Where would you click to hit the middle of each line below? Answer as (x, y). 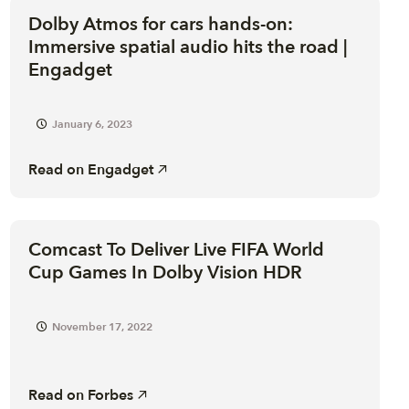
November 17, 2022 (102, 326)
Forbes (110, 395)
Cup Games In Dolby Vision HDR (165, 272)
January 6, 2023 (92, 124)
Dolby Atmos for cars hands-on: (160, 24)
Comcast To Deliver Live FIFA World (176, 249)
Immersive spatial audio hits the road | (187, 47)
